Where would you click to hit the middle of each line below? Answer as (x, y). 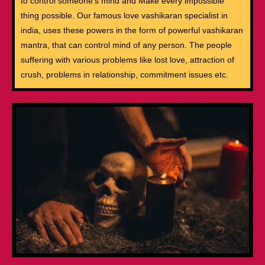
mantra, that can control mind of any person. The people (126, 45)
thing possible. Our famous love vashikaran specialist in (124, 16)
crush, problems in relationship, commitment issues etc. (125, 75)
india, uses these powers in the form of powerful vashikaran (132, 30)
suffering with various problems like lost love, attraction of (127, 60)
